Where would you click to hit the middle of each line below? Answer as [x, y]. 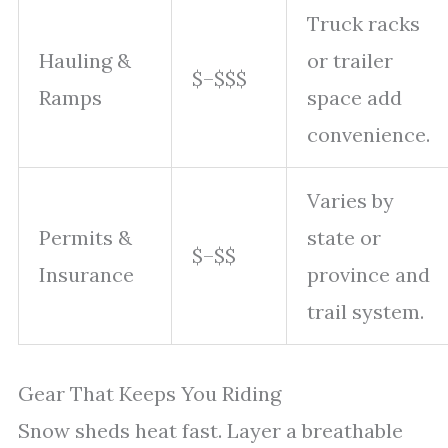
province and [368, 274]
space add [354, 97]
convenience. [368, 134]
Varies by [350, 200]
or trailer [350, 60]
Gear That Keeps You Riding [149, 393]
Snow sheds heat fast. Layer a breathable [210, 430]
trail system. [365, 311]
